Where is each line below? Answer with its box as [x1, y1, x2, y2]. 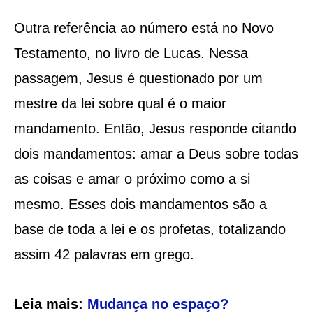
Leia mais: [13, 296, 87, 312]
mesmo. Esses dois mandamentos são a [13, 196, 267, 212]
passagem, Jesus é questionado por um [13, 70, 263, 86]
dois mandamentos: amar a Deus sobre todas [13, 145, 298, 161]
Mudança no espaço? [87, 296, 228, 312]
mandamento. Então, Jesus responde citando [13, 120, 296, 136]
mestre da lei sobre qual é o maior [13, 95, 226, 111]
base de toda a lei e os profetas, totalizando [13, 221, 286, 237]
